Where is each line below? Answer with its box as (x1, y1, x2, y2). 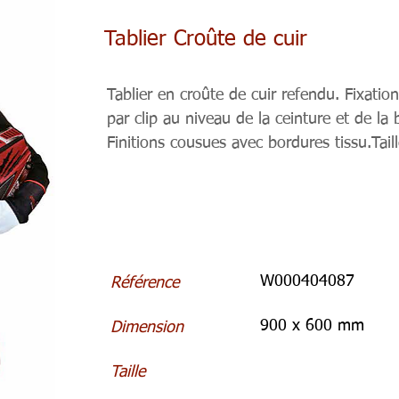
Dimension (110, 320, 183, 336)
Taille (110, 364, 145, 380)
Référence (110, 275, 179, 291)
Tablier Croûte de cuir (104, 28, 307, 50)
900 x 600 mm (260, 318, 364, 334)
